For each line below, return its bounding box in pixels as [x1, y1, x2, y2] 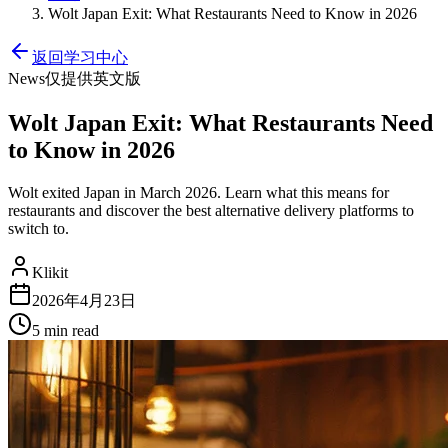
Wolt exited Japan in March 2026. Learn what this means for [8, 183, 389, 201]
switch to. [8, 219, 69, 237]
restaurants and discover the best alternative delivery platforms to [8, 201, 414, 219]
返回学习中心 [32, 49, 128, 66]
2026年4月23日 [32, 291, 136, 309]
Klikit [32, 263, 68, 281]
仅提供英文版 [45, 70, 141, 87]
